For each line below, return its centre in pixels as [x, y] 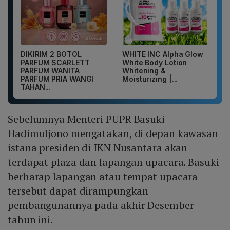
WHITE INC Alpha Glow [163, 54]
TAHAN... [36, 87]
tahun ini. [31, 220]
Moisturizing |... [150, 79]
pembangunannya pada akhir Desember [101, 205]
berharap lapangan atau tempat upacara [103, 177]
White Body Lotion [155, 63]
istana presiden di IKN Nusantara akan [98, 148]
